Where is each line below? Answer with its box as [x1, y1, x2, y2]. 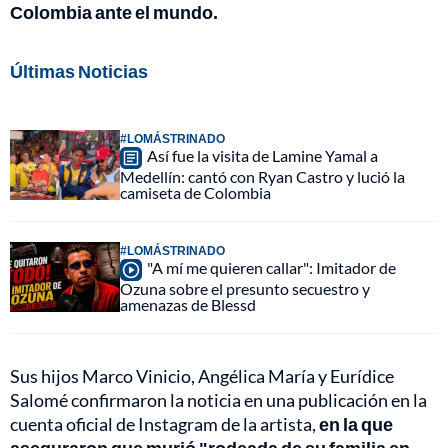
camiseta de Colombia [120, 183, 271, 203]
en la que [319, 413, 393, 436]
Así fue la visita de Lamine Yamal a [147, 146, 378, 166]
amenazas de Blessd [120, 295, 256, 315]
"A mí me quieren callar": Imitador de [147, 258, 396, 278]
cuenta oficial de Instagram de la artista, [10, 413, 319, 436]
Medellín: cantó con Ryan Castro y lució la [120, 167, 405, 187]
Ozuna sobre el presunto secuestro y [120, 279, 370, 299]
